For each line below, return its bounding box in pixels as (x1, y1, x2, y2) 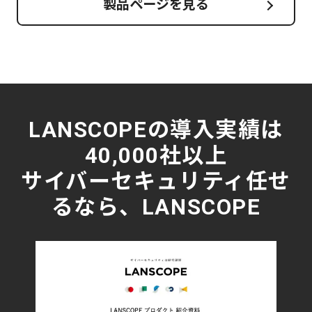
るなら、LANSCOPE (51, 194, 261, 221)
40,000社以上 (84, 143, 228, 169)
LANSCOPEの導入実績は (29, 117, 283, 143)
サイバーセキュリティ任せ (21, 169, 291, 195)
